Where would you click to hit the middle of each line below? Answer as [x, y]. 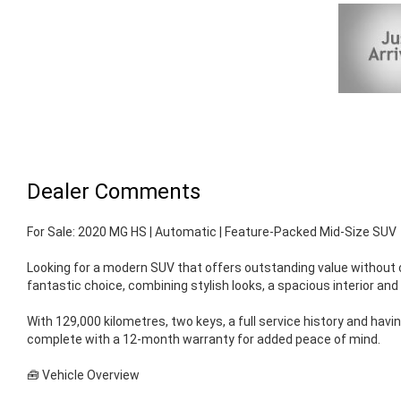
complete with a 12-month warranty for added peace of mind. [204, 340]
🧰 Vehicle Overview [83, 375]
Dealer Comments [114, 192]
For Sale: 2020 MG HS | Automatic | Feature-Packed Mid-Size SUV [212, 232]
